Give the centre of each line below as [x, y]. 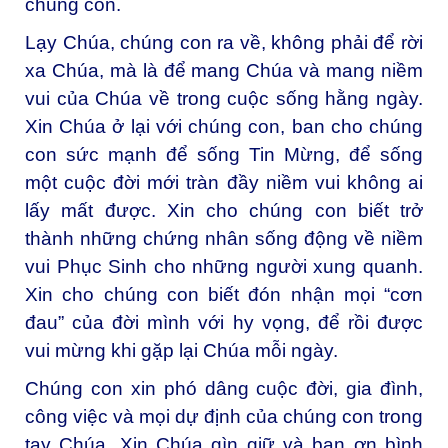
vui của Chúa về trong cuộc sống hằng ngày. [224, 98]
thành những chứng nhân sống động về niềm [224, 238]
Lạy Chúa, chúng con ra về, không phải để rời [224, 42]
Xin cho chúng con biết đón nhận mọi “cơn [224, 294]
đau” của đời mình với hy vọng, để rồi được [224, 322]
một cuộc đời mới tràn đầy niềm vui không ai [224, 182]
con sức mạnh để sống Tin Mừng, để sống [224, 154]
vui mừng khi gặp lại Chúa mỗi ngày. [181, 350]
